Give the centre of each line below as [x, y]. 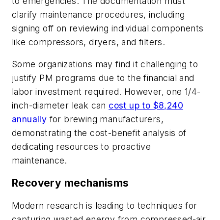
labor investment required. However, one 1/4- [106, 92]
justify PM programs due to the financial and [103, 78]
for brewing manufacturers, [105, 119]
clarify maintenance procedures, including [98, 14]
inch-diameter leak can [60, 106]
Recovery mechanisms [70, 183]
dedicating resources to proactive [82, 147]
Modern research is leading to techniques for [105, 205]
